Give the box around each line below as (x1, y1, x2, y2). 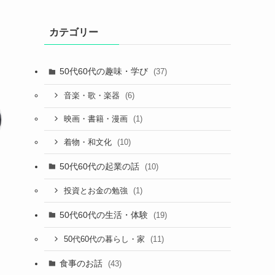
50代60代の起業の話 (59, 161, 142, 171)
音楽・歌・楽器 (63, 91, 122, 101)
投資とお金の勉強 (63, 186, 130, 195)
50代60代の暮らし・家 (63, 234, 147, 244)
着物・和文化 (63, 137, 114, 147)
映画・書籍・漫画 (63, 115, 130, 123)
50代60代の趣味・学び (59, 66, 150, 77)
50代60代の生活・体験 (59, 209, 150, 220)
